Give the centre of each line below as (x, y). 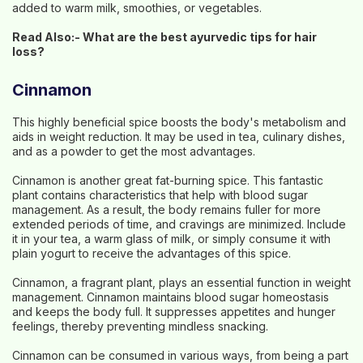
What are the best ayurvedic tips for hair (200, 37)
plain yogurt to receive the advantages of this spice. (152, 253)
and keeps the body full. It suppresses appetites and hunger (174, 312)
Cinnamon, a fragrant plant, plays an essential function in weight (181, 282)
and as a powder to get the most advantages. (134, 151)
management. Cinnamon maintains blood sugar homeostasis (171, 297)
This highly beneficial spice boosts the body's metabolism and (179, 122)
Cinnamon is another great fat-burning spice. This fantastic (168, 180)
